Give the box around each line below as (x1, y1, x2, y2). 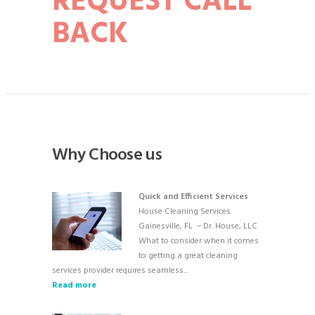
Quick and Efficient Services (139, 190, 248, 204)
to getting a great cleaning (139, 249, 238, 263)
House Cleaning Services (139, 205, 231, 219)
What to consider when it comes (139, 234, 259, 248)
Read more (52, 278, 96, 292)
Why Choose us (52, 142, 162, 169)
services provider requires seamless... (52, 264, 188, 278)
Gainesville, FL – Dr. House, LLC (139, 219, 257, 233)
